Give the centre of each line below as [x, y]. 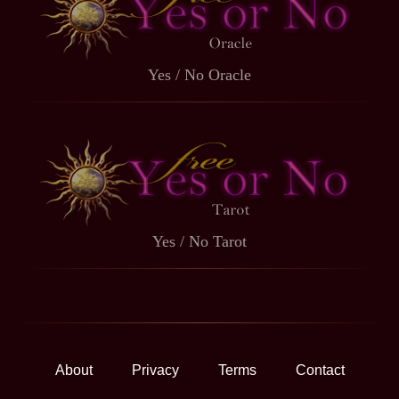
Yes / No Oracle [199, 75]
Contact [320, 370]
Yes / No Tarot [199, 242]
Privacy [155, 370]
